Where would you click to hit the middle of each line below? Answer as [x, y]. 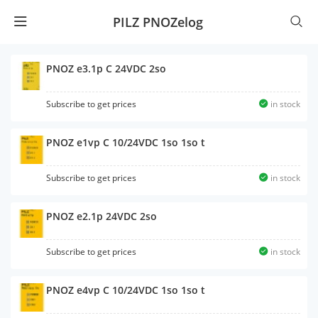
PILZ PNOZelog [158, 22]
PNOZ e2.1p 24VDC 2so [102, 216]
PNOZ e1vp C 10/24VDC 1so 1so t [126, 142]
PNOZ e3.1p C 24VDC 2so [106, 68]
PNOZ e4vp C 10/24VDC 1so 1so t [126, 290]
